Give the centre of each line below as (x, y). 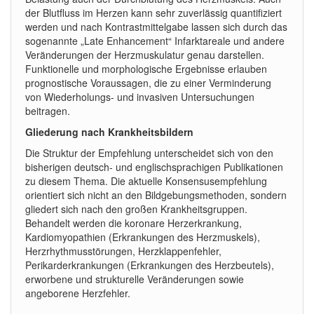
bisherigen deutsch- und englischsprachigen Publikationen (154, 167)
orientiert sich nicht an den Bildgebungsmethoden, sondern (156, 195)
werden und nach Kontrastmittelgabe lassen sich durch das (156, 27)
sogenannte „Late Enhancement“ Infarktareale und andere (155, 41)
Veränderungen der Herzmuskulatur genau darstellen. (145, 55)
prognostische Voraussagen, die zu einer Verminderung (148, 83)
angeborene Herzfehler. (78, 293)
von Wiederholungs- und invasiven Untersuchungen (140, 97)
